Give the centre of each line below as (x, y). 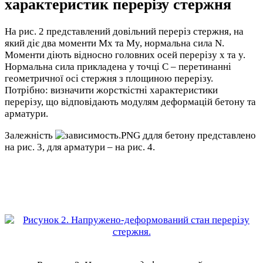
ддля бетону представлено (198, 136)
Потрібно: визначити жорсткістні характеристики (111, 90)
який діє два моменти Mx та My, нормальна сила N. (114, 43)
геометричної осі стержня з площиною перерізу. (109, 79)
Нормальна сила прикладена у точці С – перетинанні (118, 67)
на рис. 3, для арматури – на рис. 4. (80, 147)
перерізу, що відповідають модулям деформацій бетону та (130, 102)
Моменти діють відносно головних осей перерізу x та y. (125, 55)
